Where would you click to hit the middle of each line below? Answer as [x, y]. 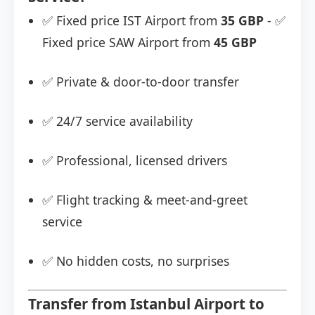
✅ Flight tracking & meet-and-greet [145, 200]
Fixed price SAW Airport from [128, 43]
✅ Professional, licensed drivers [135, 161]
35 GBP [242, 21]
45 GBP [235, 43]
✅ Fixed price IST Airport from [131, 21]
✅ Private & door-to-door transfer [141, 82]
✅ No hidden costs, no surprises [136, 261]
